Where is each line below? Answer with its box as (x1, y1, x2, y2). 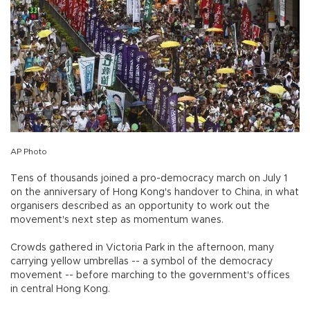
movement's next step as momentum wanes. (10, 215, 224, 226)
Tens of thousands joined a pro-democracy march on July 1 (10, 174, 287, 184)
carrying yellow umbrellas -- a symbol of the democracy (10, 257, 273, 267)
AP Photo (10, 147, 47, 156)
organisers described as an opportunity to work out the (10, 201, 270, 212)
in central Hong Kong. (10, 284, 118, 295)
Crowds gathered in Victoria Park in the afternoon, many (10, 243, 274, 253)
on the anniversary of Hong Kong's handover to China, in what (10, 188, 299, 198)
